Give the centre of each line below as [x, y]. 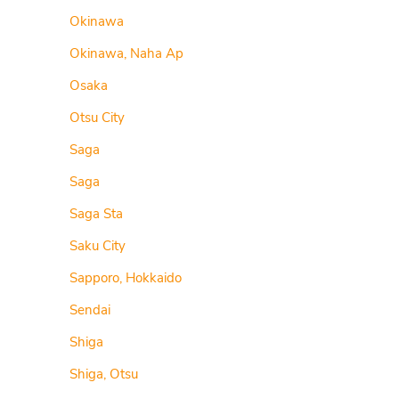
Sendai [90, 310]
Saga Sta [97, 214]
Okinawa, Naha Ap [127, 53]
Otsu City [98, 118]
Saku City [98, 246]
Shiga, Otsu [104, 374]
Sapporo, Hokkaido [126, 278]
